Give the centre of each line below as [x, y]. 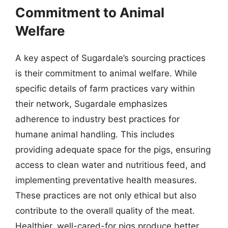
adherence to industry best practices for [97, 119]
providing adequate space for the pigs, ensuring [113, 149]
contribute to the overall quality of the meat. [105, 210]
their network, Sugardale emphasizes [91, 104]
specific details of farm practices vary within [105, 88]
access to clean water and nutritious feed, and [111, 165]
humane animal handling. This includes [95, 134]
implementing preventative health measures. [106, 180]
